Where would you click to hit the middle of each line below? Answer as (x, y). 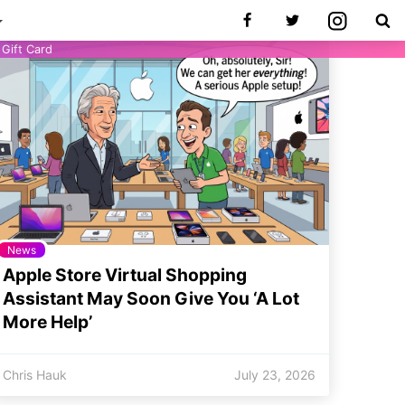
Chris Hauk (35, 374)
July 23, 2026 (275, 374)
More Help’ (47, 321)
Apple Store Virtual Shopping (125, 274)
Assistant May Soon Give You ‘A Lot (151, 298)
